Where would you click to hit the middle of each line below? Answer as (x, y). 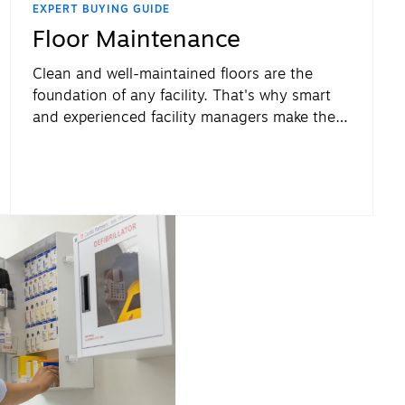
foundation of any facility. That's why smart (182, 96)
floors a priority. (86, 140)
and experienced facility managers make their (188, 118)
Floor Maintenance (137, 40)
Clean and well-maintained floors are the (173, 75)
